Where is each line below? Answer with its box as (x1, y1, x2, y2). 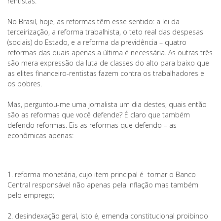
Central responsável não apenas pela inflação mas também (7, 180, 198, 189)
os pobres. (7, 79, 42, 88)
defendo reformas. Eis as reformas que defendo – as (7, 120, 177, 130)
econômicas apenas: (7, 131, 74, 140)
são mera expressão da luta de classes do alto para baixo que (7, 58, 209, 68)
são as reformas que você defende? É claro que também (7, 110, 190, 119)
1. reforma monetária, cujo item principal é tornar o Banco (7, 170, 196, 179)
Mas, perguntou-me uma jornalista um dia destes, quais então (7, 100, 207, 109)
